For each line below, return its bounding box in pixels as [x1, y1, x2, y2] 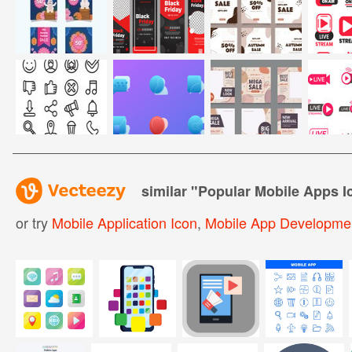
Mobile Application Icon [51, 211, 197, 233]
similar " [141, 180, 198, 201]
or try [15, 211, 52, 233]
